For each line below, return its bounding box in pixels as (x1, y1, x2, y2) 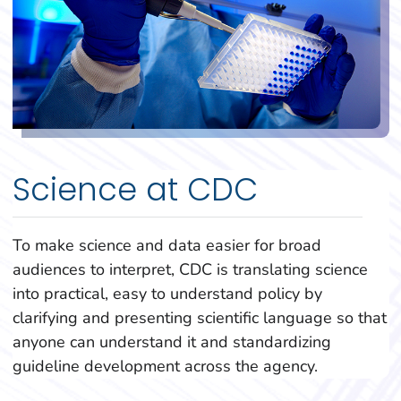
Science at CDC (12, 166, 258, 211)
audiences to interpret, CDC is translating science (12, 258, 368, 280)
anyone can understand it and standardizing (12, 330, 331, 353)
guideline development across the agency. (12, 354, 318, 377)
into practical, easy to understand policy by (12, 282, 322, 304)
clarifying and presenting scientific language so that (12, 306, 387, 328)
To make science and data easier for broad (12, 234, 321, 256)
